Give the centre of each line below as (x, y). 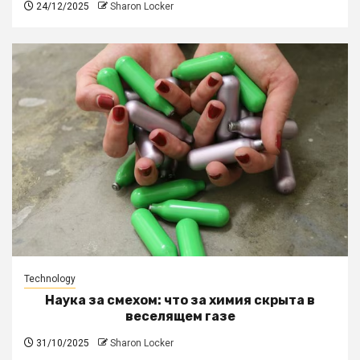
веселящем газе (180, 316)
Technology (50, 278)
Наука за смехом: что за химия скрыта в (180, 300)
